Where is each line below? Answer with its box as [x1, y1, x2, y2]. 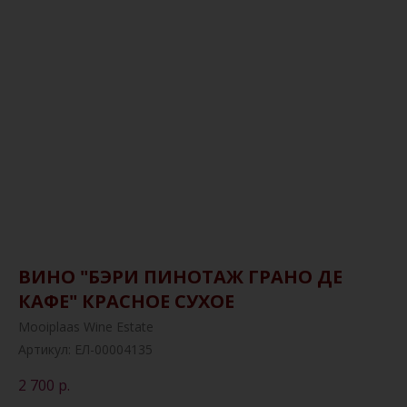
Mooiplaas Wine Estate [18, 318, 154, 335]
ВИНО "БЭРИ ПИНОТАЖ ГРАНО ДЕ [18, 264, 342, 289]
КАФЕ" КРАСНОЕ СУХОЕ [18, 289, 234, 313]
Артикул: [18, 341, 74, 358]
